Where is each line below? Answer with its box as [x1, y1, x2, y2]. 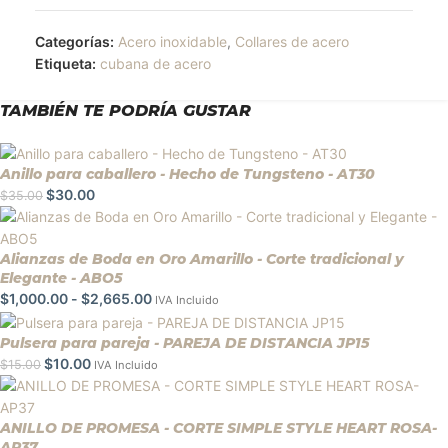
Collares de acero [235, 33, 349, 51]
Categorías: [35, 33, 114, 51]
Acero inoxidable [118, 33, 227, 51]
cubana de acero [100, 55, 211, 73]
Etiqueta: [35, 55, 96, 73]
